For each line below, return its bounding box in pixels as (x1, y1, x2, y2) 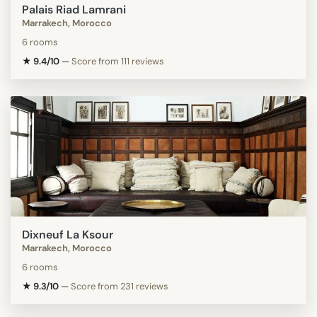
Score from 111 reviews (71, 54, 164, 67)
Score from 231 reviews (71, 279, 168, 292)
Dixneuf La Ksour (22, 226, 113, 242)
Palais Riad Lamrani (22, 1, 126, 17)
